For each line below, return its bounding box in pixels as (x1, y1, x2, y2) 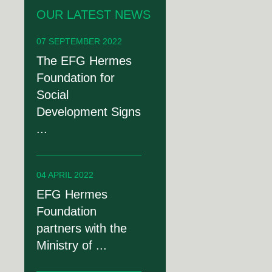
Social (36, 88, 69, 101)
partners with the (36, 222, 127, 235)
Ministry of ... (36, 239, 107, 252)
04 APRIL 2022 (36, 170, 93, 180)
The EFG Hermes (36, 54, 132, 67)
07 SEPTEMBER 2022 (36, 36, 122, 46)
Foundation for (36, 71, 115, 84)
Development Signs (36, 105, 141, 118)
